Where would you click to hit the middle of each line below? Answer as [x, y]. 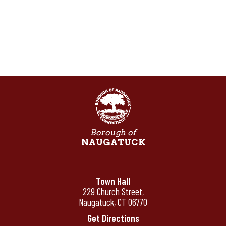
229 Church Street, [113, 191]
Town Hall [113, 181]
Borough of [113, 132]
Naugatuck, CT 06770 [113, 202]
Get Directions [113, 218]
